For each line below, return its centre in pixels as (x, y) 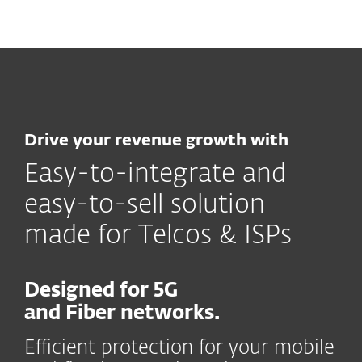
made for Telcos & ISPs (158, 236)
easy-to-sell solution (145, 205)
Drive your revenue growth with (156, 141)
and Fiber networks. (122, 314)
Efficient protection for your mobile (179, 348)
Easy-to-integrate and (155, 175)
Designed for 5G (101, 291)
